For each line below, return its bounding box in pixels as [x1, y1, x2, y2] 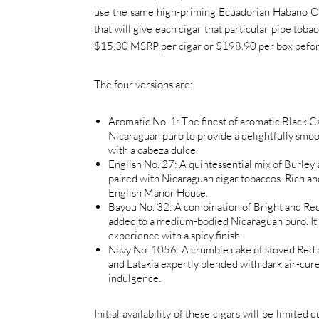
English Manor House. [108, 185, 208, 199]
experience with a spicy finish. [108, 228, 242, 242]
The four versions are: [94, 77, 193, 91]
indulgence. [108, 271, 161, 285]
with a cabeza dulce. [108, 142, 198, 157]
